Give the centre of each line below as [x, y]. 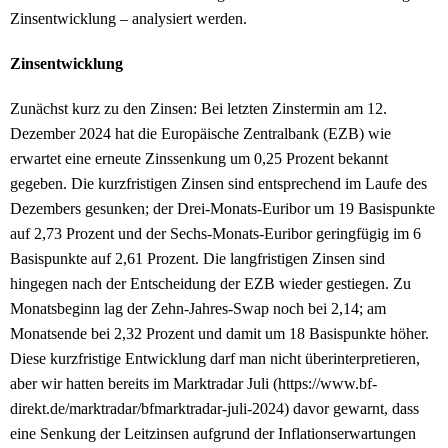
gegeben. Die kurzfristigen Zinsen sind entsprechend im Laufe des [218, 184]
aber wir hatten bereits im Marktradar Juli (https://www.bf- [193, 384]
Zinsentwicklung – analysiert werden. [128, 19]
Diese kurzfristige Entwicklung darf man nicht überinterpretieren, [215, 359]
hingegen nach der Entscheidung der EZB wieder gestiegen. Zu [210, 284]
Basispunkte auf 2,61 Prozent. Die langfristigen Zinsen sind [197, 259]
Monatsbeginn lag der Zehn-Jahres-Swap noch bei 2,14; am [198, 309]
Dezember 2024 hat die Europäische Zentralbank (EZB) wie [200, 134]
